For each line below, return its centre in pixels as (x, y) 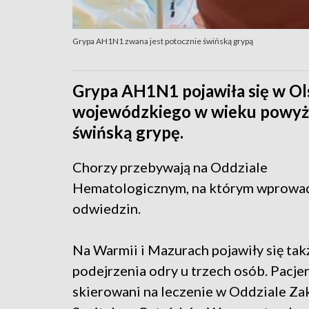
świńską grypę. (128, 132)
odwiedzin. (107, 208)
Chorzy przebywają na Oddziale (170, 167)
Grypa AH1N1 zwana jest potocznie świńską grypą (163, 41)
